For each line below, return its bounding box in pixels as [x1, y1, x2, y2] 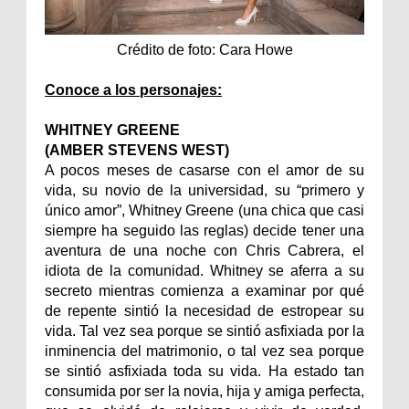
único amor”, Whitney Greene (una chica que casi [45, 202, 364, 218]
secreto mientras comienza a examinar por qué [45, 282, 364, 299]
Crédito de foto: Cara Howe [116, 41, 293, 58]
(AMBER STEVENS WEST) [45, 142, 229, 158]
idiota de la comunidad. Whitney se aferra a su [45, 262, 364, 278]
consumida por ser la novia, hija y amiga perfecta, [45, 383, 364, 399]
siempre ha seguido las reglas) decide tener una [45, 222, 364, 238]
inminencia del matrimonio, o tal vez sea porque [45, 342, 364, 359]
